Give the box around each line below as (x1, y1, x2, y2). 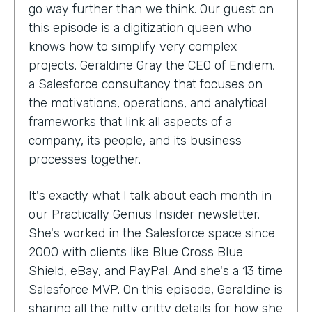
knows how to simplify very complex (29, 38, 237, 54)
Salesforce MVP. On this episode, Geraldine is (29, 281, 283, 297)
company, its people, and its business (29, 132, 242, 148)
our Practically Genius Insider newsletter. (29, 206, 260, 222)
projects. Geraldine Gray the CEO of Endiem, (29, 57, 275, 73)
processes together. (29, 151, 141, 167)
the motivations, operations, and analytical (29, 95, 267, 111)
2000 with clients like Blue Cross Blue (29, 244, 243, 260)
